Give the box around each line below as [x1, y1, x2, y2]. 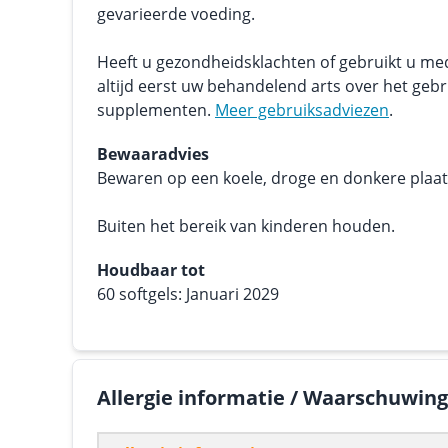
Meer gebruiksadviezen [215, 99, 389, 121]
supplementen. [97, 99, 215, 121]
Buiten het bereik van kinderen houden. [97, 215, 395, 237]
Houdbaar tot [97, 259, 205, 281]
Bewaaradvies [97, 143, 209, 165]
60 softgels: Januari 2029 [97, 283, 279, 305]
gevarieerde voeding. [97, 3, 255, 25]
